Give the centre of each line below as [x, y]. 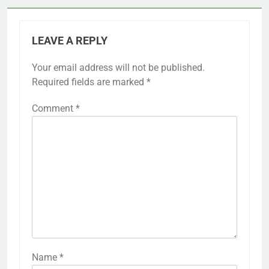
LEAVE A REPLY [70, 41]
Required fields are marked [89, 82]
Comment [54, 108]
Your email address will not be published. [118, 67]
